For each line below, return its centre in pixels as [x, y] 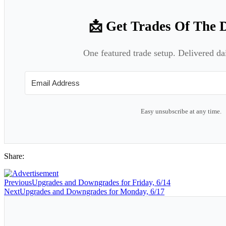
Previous [18, 183]
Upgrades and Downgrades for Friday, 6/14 [101, 183]
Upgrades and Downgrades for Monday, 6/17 [92, 192]
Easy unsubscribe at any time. [181, 111]
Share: [14, 156]
